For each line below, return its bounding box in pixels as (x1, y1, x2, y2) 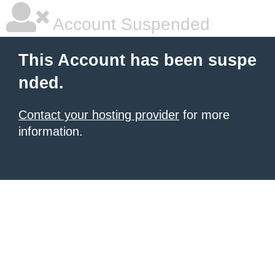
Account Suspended (49, 15, 210, 34)
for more (179, 108, 230, 122)
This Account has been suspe (18, 51, 257, 69)
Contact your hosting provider (18, 108, 179, 122)
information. (18, 125, 83, 138)
